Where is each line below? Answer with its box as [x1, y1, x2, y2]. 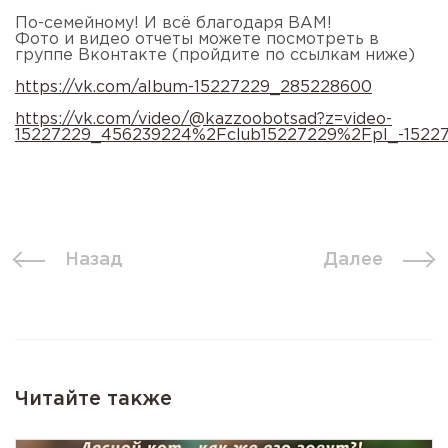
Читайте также [15, 389, 172, 408]
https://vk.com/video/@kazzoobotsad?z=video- [15, 111, 392, 127]
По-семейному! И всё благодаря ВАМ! [15, 15, 332, 31]
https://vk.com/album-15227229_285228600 [15, 79, 372, 95]
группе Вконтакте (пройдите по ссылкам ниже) [15, 47, 415, 63]
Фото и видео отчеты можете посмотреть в [15, 31, 379, 47]
